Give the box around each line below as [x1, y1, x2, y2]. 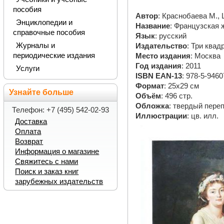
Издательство [135, 42, 187, 50]
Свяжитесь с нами [15, 157, 78, 165]
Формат [135, 82, 164, 90]
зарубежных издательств [15, 177, 103, 185]
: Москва [190, 52, 221, 60]
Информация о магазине [15, 147, 99, 155]
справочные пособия [12, 28, 85, 36]
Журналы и [15, 41, 55, 49]
